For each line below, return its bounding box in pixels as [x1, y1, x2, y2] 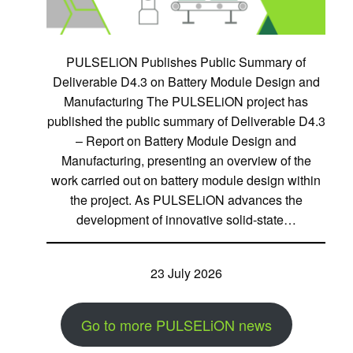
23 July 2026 [150, 263, 222, 282]
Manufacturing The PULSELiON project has [64, 91, 308, 110]
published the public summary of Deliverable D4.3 [46, 111, 325, 130]
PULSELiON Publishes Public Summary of [66, 52, 306, 71]
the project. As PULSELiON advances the [69, 190, 303, 209]
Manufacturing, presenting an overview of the [61, 150, 311, 169]
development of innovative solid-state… [76, 210, 296, 229]
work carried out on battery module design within [51, 170, 321, 189]
